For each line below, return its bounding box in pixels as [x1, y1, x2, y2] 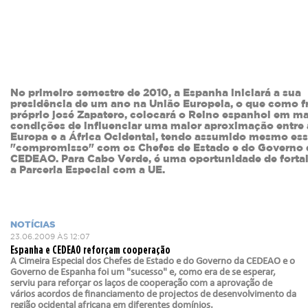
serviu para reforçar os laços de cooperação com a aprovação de [10, 278, 272, 289]
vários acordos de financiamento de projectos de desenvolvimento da [10, 289, 296, 300]
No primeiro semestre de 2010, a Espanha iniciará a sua [10, 89, 301, 98]
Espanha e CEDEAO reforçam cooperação [10, 243, 170, 256]
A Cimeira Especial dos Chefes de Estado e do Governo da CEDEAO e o [10, 256, 295, 267]
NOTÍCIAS [10, 221, 55, 229]
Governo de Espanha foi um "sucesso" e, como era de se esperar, [10, 267, 276, 278]
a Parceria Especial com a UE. [10, 166, 165, 175]
